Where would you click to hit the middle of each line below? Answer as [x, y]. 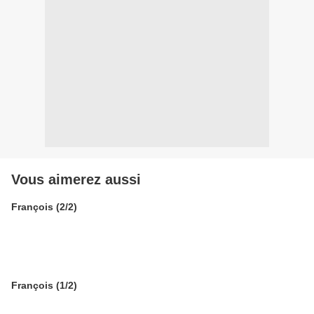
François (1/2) [44, 286]
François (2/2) [44, 207]
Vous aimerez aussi [76, 180]
